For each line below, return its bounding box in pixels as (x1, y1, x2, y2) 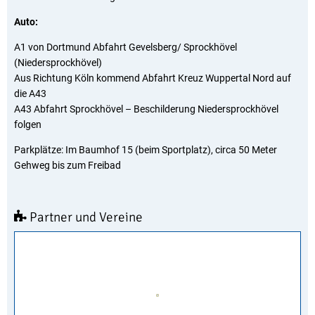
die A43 (14, 88, 46, 99)
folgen (14, 119, 41, 130)
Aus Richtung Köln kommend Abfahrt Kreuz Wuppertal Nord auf (14, 72, 291, 84)
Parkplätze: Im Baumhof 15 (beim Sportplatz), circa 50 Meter (14, 144, 277, 155)
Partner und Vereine (27, 209, 143, 226)
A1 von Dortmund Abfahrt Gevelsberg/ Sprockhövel (14, 41, 237, 53)
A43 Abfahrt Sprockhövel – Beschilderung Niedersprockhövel (14, 103, 278, 115)
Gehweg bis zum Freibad (14, 160, 121, 171)
